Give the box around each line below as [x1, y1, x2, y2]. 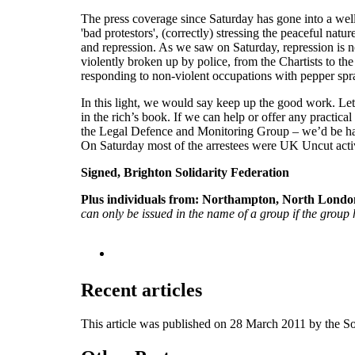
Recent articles [81, 279, 202, 300]
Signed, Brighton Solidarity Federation [81, 165, 289, 179]
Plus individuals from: [81, 192, 202, 206]
